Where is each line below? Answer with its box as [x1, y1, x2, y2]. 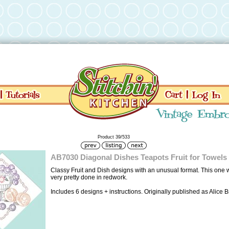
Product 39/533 [97, 134, 130, 140]
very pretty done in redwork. [50, 174, 127, 181]
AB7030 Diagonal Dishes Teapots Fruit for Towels [50, 152, 227, 162]
